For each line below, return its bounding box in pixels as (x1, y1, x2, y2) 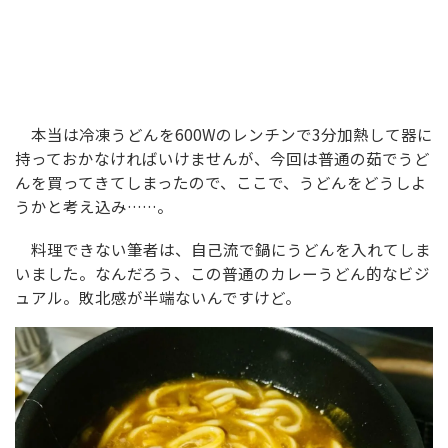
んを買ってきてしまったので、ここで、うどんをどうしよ (15, 171, 427, 194)
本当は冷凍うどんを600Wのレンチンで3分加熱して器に (15, 123, 433, 146)
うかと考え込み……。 (15, 195, 173, 218)
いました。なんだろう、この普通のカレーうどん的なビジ (15, 261, 430, 284)
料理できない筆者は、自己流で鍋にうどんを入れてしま (15, 237, 431, 260)
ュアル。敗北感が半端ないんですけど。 (15, 285, 301, 308)
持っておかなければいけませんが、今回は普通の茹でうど (15, 147, 430, 170)
